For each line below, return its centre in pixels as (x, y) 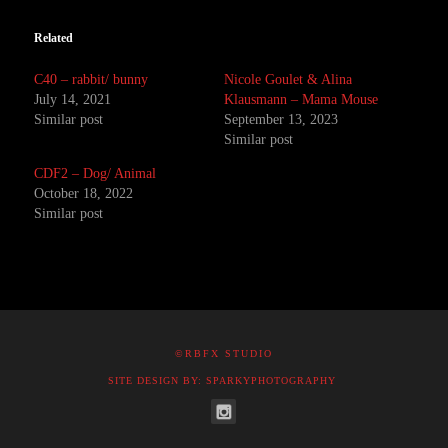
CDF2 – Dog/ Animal (95, 173)
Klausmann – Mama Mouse (301, 99)
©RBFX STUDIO (224, 353)
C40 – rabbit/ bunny (91, 79)
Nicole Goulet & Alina (288, 79)
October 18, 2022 (84, 193)
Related (54, 38)
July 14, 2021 (73, 99)
